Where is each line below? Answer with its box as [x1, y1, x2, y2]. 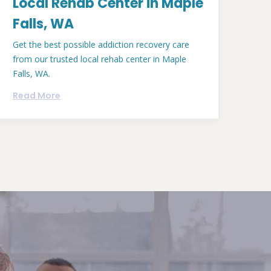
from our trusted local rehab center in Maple [13, 53, 186, 65]
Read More [13, 89, 60, 102]
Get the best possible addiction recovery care [13, 38, 189, 50]
